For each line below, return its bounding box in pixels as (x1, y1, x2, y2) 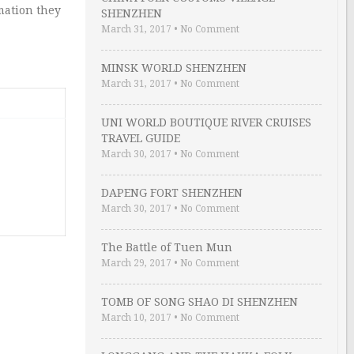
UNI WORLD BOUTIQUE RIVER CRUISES (101, 116, 311, 129)
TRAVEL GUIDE (101, 132, 180, 145)
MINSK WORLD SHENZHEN (101, 62, 247, 74)
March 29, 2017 (101, 258, 171, 269)
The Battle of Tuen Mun (101, 241, 232, 254)
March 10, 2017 (101, 312, 171, 323)
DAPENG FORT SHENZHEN (101, 186, 243, 199)
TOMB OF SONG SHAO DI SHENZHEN (101, 296, 298, 308)
